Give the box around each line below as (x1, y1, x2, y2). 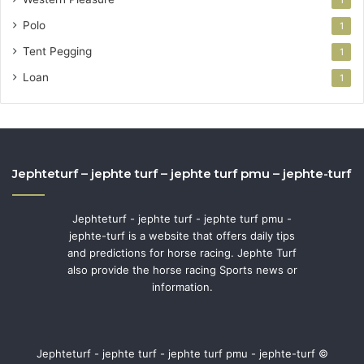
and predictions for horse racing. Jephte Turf (67, 245, 297, 259)
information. (151, 279, 213, 293)
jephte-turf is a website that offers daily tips (69, 228, 295, 242)
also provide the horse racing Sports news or (67, 262, 297, 276)
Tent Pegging (23, 44, 92, 58)
